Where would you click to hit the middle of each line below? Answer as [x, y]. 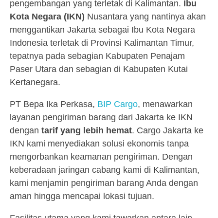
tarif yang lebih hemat [87, 130]
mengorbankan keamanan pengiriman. [86, 157]
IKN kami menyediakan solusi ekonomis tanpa [99, 144]
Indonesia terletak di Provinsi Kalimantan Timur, [102, 43]
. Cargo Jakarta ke [168, 130]
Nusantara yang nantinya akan [145, 17]
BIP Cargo [118, 104]
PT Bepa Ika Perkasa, [54, 104]
